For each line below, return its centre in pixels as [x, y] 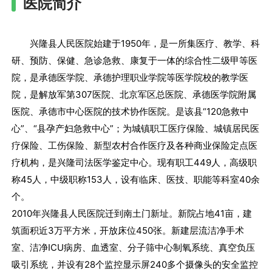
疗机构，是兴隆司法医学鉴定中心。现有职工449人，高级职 [134, 162]
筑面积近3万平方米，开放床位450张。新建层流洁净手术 [128, 230]
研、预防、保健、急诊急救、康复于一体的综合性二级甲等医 [135, 60]
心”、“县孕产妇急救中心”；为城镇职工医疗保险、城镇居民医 [136, 128]
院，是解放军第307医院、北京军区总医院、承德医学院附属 [134, 94]
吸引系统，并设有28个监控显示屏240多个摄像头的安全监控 [135, 264]
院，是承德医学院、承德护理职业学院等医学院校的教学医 [130, 77]
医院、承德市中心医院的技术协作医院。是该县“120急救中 [131, 111]
